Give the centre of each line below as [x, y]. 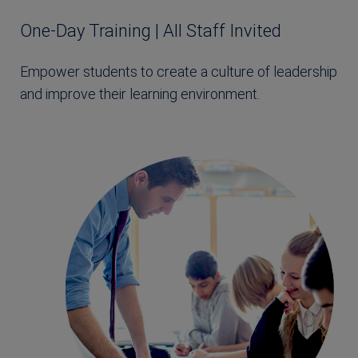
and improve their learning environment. [140, 93]
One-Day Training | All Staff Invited [151, 30]
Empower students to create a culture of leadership [179, 71]
